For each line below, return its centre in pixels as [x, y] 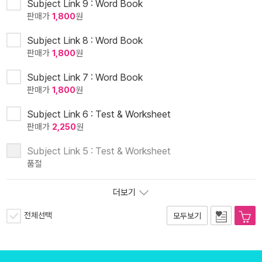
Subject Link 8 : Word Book [85, 41]
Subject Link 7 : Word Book [85, 77]
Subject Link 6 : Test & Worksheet [99, 114]
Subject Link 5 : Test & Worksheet [99, 151]
